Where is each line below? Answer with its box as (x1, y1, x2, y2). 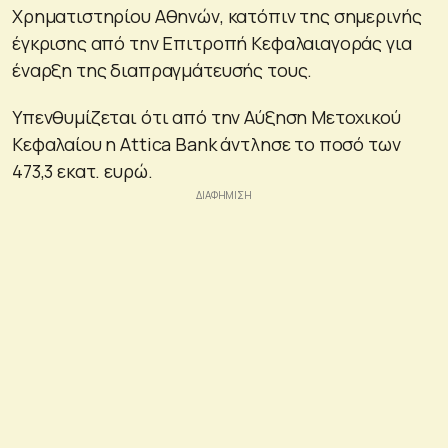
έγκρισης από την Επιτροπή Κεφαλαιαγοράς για (12, 30, 412, 55)
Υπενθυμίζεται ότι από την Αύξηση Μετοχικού (12, 104, 401, 129)
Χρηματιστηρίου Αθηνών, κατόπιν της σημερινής (12, 3, 422, 28)
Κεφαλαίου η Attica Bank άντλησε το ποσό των (12, 131, 401, 156)
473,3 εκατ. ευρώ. (12, 158, 153, 183)
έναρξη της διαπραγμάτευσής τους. (12, 57, 313, 82)
